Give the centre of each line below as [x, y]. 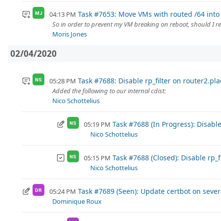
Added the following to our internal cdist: [109, 91]
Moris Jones [70, 34]
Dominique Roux [77, 202]
